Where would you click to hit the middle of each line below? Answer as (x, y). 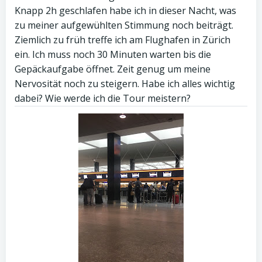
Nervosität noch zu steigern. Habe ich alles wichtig (125, 84)
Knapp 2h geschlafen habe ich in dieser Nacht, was (125, 11)
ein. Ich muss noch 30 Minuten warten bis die (113, 54)
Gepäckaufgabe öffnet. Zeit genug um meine (113, 69)
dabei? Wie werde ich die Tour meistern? (103, 98)
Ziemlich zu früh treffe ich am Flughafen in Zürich (123, 40)
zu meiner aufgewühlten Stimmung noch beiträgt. (124, 25)
